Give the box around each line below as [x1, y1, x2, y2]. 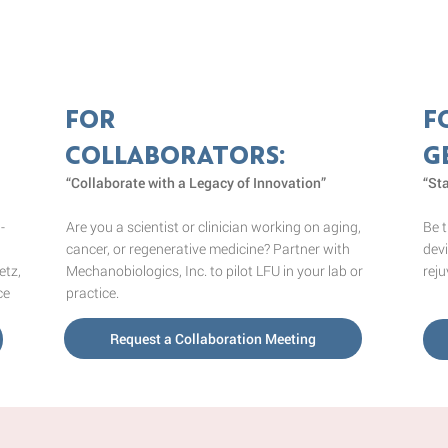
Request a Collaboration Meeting [109, 329, 316, 349]
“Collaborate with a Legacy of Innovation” [66, 172, 327, 192]
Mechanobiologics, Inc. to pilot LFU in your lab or [66, 260, 364, 280]
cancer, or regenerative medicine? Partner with [66, 238, 351, 258]
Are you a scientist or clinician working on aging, [66, 216, 362, 236]
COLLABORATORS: [65, 137, 287, 171]
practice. [66, 282, 120, 302]
